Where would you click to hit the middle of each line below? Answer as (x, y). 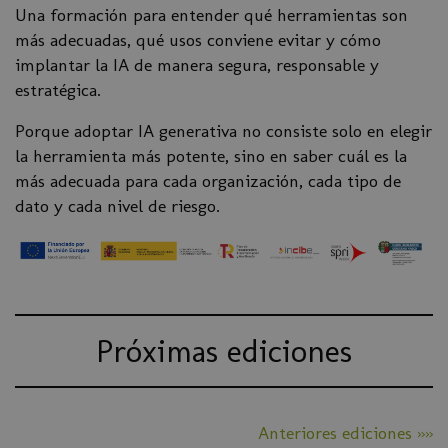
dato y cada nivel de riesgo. (117, 206)
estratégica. (58, 90)
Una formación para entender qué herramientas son (211, 15)
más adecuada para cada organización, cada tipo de (208, 181)
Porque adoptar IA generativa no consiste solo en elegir (223, 131)
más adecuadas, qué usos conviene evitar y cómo (198, 40)
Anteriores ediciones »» (345, 432)
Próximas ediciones (224, 350)
